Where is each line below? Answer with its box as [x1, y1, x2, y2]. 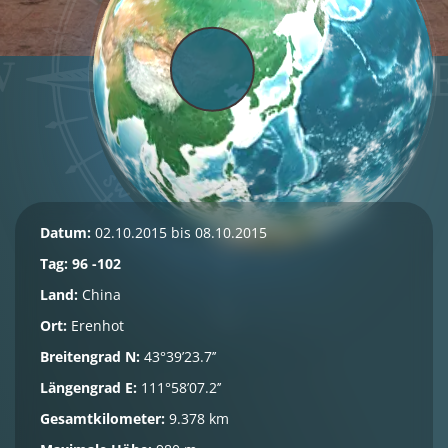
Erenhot [67, 316, 124, 335]
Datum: [40, 223, 91, 242]
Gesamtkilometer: [40, 409, 165, 428]
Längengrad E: [40, 378, 137, 397]
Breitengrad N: [40, 347, 140, 366]
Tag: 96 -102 [40, 254, 121, 273]
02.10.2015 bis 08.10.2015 [91, 223, 267, 242]
